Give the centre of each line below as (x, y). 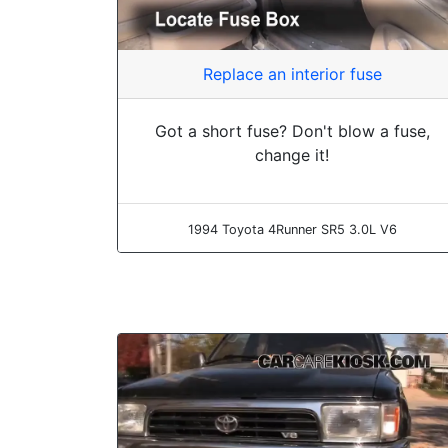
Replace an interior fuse (292, 74)
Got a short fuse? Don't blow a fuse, (292, 131)
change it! (292, 155)
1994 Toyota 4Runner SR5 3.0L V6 (292, 230)
